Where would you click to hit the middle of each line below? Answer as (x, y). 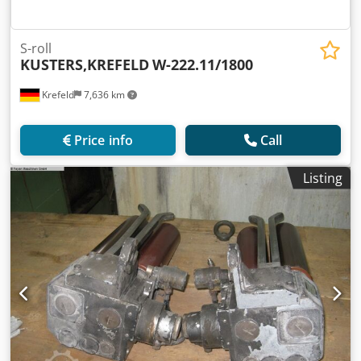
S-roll (36, 48)
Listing (323, 178)
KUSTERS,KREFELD (85, 64)
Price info (104, 140)
